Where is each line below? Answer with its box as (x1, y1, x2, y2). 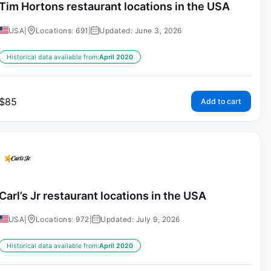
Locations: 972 (35, 215, 90, 224)
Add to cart (200, 96, 241, 106)
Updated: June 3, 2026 (99, 25, 182, 35)
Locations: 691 (35, 25, 88, 35)
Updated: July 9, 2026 (100, 215, 180, 224)
